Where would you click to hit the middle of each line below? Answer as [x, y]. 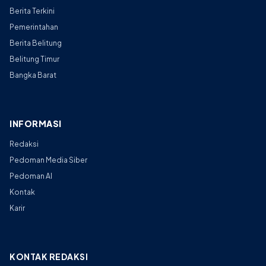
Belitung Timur [34, 59]
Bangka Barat [33, 75]
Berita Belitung [36, 43]
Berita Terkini [32, 11]
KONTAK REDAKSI [49, 256]
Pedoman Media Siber [48, 160]
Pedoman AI [31, 176]
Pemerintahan [34, 27]
